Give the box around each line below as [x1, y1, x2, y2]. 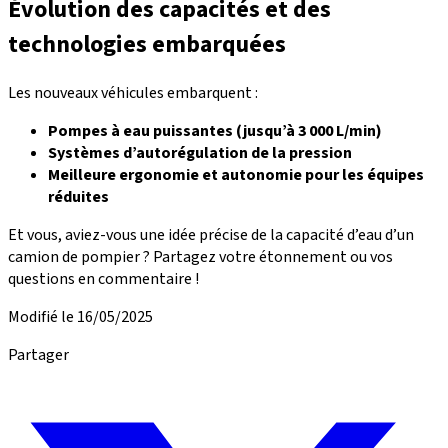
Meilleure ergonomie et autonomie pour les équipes [48, 164, 424, 187]
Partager [8, 344, 69, 367]
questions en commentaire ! [8, 268, 199, 291]
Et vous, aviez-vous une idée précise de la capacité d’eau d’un [8, 224, 414, 247]
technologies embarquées [8, 27, 286, 63]
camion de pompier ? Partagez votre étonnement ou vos [8, 246, 393, 269]
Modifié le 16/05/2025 [8, 306, 153, 329]
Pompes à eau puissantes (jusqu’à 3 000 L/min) [48, 120, 382, 143]
